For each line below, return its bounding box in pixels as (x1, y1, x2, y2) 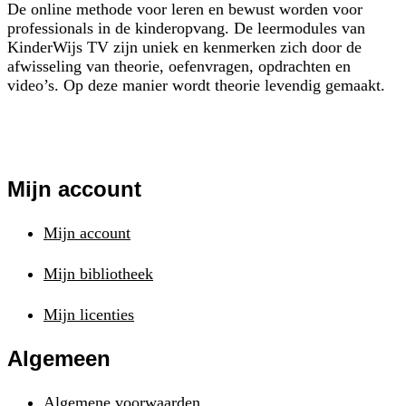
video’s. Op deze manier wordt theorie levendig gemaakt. (7, 75, 385, 94)
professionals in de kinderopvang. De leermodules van (7, 18, 365, 37)
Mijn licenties (43, 304, 134, 324)
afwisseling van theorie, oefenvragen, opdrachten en (7, 56, 351, 75)
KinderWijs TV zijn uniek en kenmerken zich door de (7, 37, 362, 56)
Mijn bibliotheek (43, 264, 153, 283)
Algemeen (7, 345, 111, 371)
